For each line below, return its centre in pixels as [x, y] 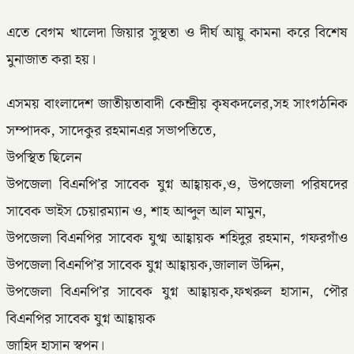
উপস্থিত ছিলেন [44, 158]
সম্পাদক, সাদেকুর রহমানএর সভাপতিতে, [111, 131]
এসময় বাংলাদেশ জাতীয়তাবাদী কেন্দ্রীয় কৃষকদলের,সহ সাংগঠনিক [177, 104]
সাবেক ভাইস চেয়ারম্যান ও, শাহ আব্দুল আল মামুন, [136, 212]
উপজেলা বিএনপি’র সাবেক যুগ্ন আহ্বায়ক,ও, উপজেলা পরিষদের [177, 185]
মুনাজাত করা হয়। [51, 60]
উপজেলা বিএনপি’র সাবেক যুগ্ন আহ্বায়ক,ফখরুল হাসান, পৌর [177, 292]
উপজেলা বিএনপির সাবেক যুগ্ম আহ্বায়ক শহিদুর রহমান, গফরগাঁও [177, 239]
